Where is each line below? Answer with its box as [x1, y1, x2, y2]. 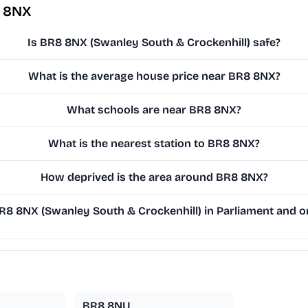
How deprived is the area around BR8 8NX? [40, 170, 268, 184]
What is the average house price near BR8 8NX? [27, 69, 280, 83]
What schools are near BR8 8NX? [67, 103, 242, 117]
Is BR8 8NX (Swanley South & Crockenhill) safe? [27, 36, 281, 49]
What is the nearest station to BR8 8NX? [48, 137, 261, 151]
